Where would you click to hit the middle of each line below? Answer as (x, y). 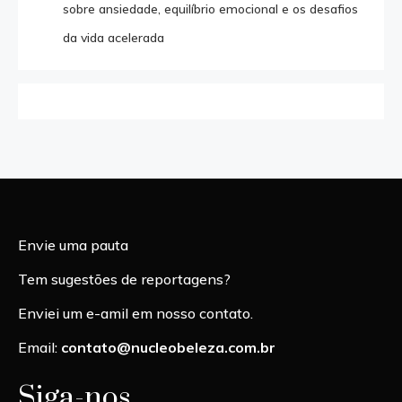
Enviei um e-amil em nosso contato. (135, 313)
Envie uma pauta (73, 245)
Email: (39, 347)
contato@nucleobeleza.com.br (168, 347)
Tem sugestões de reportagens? (124, 279)
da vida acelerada (114, 37)
